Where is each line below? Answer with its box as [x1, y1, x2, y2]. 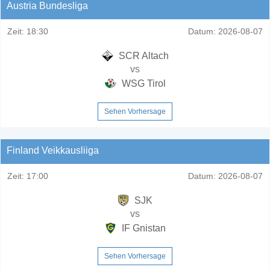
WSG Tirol [119, 78, 166, 89]
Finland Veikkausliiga [7, 145, 99, 155]
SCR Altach [116, 50, 169, 61]
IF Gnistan [119, 222, 166, 233]
